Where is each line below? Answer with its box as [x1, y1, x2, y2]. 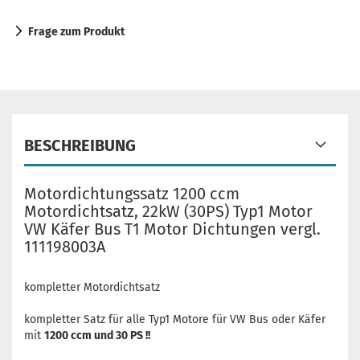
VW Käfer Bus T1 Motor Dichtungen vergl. [24, 219, 325, 239]
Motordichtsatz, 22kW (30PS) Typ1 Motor [24, 202, 313, 221]
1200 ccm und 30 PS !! [44, 329, 150, 342]
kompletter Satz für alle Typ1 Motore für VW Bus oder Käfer [24, 313, 325, 326]
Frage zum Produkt [28, 25, 125, 39]
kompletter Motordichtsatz [24, 280, 163, 294]
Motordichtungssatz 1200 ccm [24, 184, 239, 203]
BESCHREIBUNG [24, 136, 136, 155]
